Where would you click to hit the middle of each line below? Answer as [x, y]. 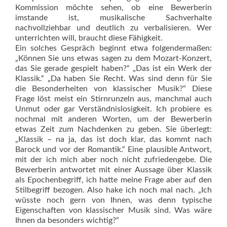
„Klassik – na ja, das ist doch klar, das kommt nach [113, 139]
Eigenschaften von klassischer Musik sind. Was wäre [113, 210]
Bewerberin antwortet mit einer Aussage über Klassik [113, 170]
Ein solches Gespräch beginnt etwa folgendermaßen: [113, 48]
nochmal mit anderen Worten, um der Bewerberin [113, 119]
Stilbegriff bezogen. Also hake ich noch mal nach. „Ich [113, 190]
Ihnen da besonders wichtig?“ [67, 220]
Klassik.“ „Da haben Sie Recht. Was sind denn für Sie [113, 79]
